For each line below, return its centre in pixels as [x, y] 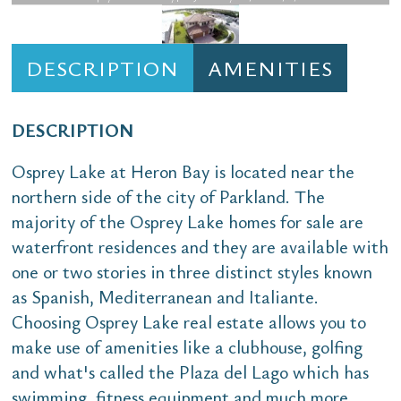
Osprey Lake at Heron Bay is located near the [183, 171]
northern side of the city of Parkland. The [168, 196]
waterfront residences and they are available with [200, 246]
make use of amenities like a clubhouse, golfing [187, 346]
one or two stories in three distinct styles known [192, 271]
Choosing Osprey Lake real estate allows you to [189, 321]
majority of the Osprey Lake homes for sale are [188, 221]
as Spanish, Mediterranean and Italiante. [165, 296]
